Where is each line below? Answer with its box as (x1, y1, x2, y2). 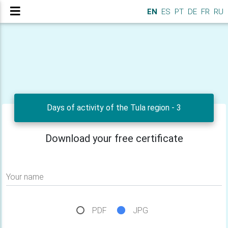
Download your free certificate (45, 132, 183, 145)
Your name (6, 172, 44, 182)
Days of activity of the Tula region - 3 (47, 103, 181, 112)
